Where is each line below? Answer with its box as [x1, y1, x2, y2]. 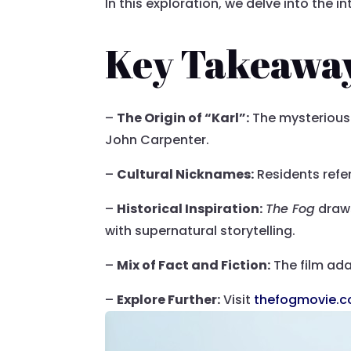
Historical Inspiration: [117, 200, 263, 219]
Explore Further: [117, 291, 221, 309]
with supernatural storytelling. [105, 222, 296, 241]
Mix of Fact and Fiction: [117, 256, 271, 275]
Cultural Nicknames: [117, 165, 255, 184]
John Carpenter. [105, 131, 210, 150]
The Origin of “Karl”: [117, 109, 250, 128]
